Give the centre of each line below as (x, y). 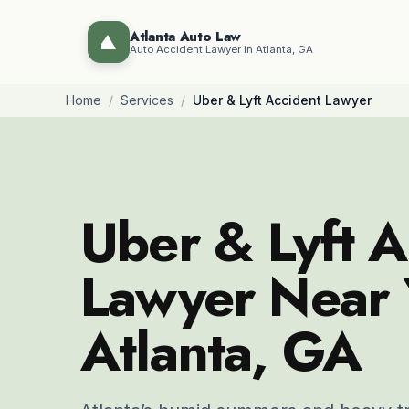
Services (147, 100)
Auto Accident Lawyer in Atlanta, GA (221, 49)
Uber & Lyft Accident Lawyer (282, 100)
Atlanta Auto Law (186, 36)
